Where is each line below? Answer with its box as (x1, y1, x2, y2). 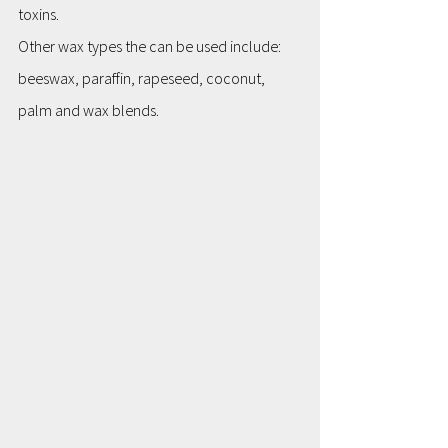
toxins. (18, 4, 59, 25)
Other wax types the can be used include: (18, 36, 284, 57)
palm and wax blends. (18, 100, 159, 121)
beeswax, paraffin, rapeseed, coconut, (18, 68, 268, 89)
